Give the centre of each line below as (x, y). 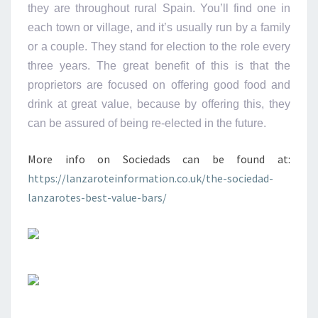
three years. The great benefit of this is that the (159, 65)
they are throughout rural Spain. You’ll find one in (159, 8)
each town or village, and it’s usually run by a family (159, 27)
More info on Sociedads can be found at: (159, 159)
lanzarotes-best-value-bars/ (97, 197)
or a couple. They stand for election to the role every (159, 46)
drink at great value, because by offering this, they (159, 104)
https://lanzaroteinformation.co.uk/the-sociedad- (150, 178)
